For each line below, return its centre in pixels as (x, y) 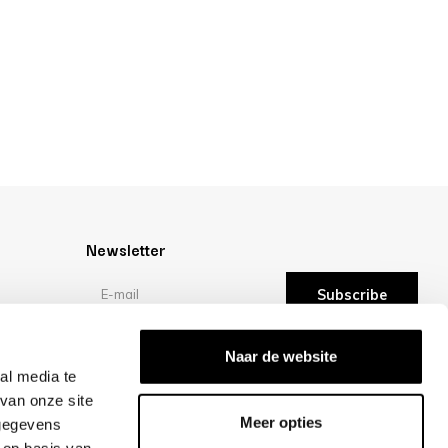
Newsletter (126, 249)
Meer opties (281, 422)
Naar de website (281, 356)
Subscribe (352, 294)
